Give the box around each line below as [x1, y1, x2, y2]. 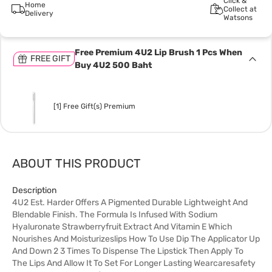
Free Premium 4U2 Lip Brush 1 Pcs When [75, 47, 242, 58]
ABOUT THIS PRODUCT [12, 156, 141, 171]
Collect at [223, 5, 257, 13]
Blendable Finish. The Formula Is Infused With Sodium [12, 209, 217, 220]
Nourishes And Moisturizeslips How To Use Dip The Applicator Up [12, 234, 260, 244]
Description [12, 185, 56, 195]
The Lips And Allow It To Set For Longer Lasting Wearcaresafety [12, 258, 256, 268]
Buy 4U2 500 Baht [75, 60, 152, 70]
